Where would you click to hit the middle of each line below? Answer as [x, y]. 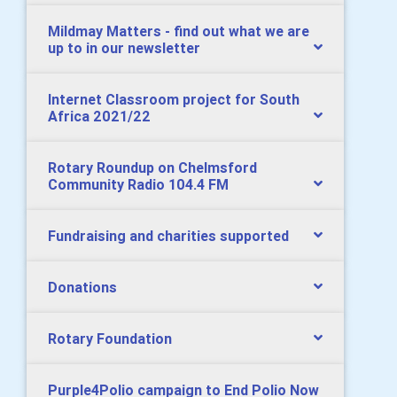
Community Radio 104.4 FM [138, 184]
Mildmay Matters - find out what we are [179, 31]
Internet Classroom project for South [174, 99]
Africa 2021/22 [99, 116]
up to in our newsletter [124, 48]
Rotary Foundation [110, 339]
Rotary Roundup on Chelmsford [152, 167]
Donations [82, 287]
